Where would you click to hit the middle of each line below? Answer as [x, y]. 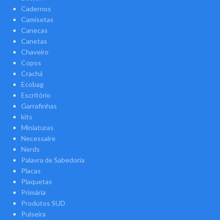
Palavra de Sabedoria [53, 160]
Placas [31, 171]
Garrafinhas [39, 106]
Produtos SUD [43, 203]
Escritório [36, 95]
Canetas [34, 41]
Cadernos [36, 9]
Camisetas [37, 19]
